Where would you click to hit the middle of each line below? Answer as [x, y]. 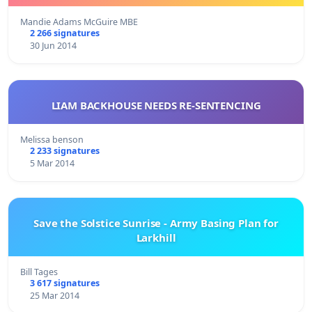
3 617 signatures [64, 283]
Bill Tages [39, 272]
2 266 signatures [64, 33]
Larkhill [156, 237]
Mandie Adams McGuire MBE [79, 22]
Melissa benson [52, 139]
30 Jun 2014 [53, 45]
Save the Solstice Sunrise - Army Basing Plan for [156, 223]
